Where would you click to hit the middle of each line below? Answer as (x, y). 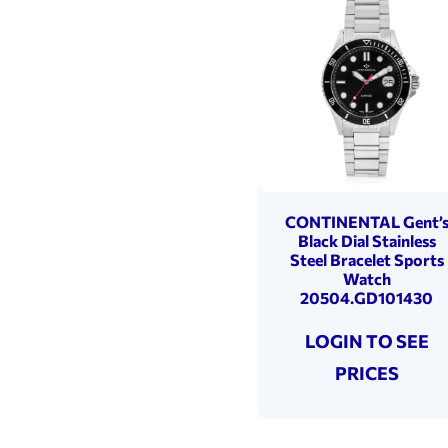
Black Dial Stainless (366, 240)
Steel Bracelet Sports (366, 259)
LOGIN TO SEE (366, 340)
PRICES (366, 372)
